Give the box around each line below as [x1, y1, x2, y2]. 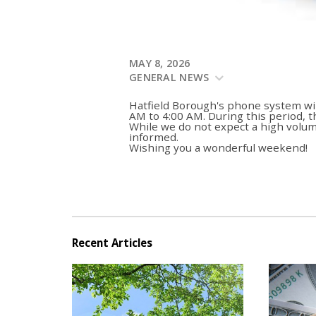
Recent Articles [72, 236, 152, 250]
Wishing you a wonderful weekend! [129, 140, 308, 155]
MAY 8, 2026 [129, 56, 190, 70]
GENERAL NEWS [129, 70, 212, 84]
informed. [129, 130, 178, 145]
